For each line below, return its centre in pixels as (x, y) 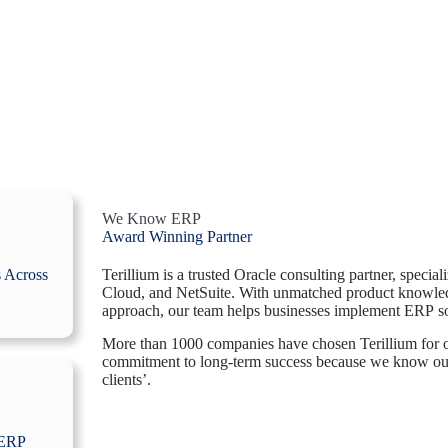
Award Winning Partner (177, 237)
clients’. (126, 380)
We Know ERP (151, 219)
